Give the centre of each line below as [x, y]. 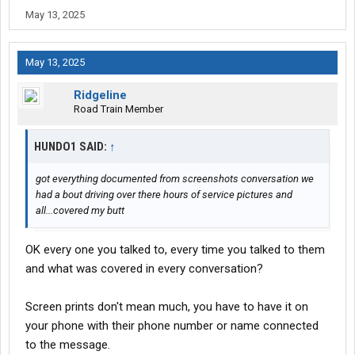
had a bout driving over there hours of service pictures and [164, 195]
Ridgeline [100, 95]
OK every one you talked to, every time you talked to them [175, 250]
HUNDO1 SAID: [72, 147]
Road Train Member [118, 109]
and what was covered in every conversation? [144, 269]
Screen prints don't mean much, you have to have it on [167, 307]
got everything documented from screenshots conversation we [175, 179]
